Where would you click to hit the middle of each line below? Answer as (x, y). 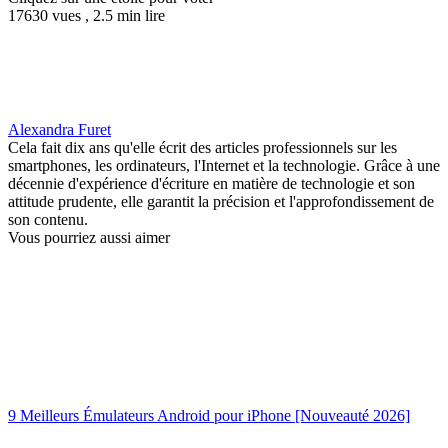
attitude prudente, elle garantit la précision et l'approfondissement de (221, 202)
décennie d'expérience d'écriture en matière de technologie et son (211, 184)
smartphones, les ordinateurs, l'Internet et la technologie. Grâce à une (224, 166)
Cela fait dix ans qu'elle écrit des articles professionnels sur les (202, 148)
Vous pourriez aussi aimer (89, 238)
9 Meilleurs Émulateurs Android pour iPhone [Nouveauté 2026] (209, 416)
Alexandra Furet (59, 130)
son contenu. (48, 220)
